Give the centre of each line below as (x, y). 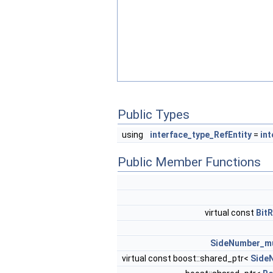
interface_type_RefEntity (201, 135)
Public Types (154, 115)
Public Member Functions (189, 162)
